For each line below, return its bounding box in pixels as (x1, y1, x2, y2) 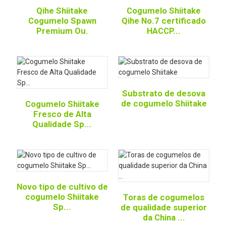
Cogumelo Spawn (28, 16, 96, 26)
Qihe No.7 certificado (122, 16, 206, 26)
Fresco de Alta (33, 109, 91, 119)
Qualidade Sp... (32, 119, 92, 129)
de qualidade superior (121, 202, 207, 212)
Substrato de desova (122, 88, 205, 98)
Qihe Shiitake (36, 6, 88, 16)
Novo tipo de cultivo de (16, 182, 108, 192)
